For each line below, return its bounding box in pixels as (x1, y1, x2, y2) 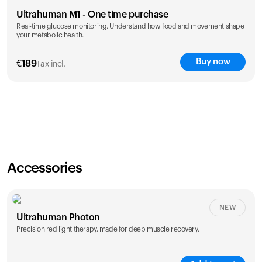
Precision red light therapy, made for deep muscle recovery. (16, 226, 199, 233)
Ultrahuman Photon (16, 213, 100, 222)
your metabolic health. (16, 32, 84, 39)
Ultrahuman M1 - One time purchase (16, 10, 168, 19)
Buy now (195, 57, 230, 66)
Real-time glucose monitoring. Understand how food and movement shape (16, 23, 244, 30)
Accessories (7, 161, 82, 175)
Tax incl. (36, 60, 66, 68)
